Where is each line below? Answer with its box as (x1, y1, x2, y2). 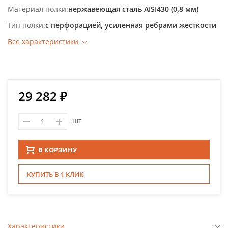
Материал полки (8, 4, 66, 14)
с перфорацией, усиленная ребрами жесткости (45, 20, 216, 30)
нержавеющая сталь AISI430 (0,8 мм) (68, 4, 198, 14)
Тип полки (8, 20, 43, 30)
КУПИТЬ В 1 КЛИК (27, 169, 83, 179)
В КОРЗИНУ (38, 145, 77, 154)
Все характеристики (8, 36, 78, 46)
